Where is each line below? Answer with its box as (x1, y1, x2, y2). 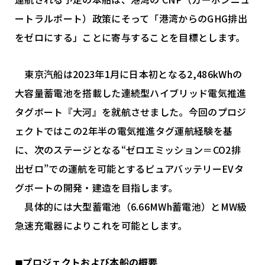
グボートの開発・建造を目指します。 (15, 180, 178, 195)
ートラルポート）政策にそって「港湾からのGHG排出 (15, 11, 247, 26)
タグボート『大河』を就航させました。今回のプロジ (15, 105, 247, 119)
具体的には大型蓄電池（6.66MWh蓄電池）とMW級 (15, 199, 247, 214)
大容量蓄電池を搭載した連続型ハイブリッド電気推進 (15, 86, 247, 101)
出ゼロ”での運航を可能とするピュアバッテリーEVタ (15, 161, 244, 176)
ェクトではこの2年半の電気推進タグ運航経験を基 (15, 124, 233, 138)
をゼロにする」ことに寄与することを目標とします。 (15, 30, 245, 45)
